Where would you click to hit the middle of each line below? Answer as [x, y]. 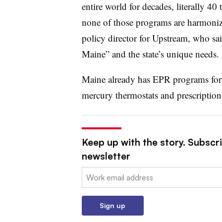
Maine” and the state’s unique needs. [150, 54]
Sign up [112, 205]
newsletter [106, 156]
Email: [92, 173]
